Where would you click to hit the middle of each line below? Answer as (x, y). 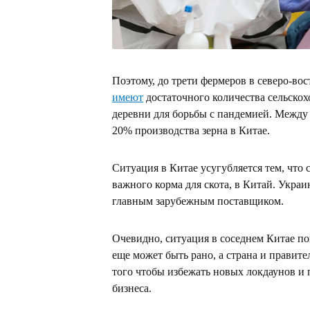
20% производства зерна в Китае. (191, 130)
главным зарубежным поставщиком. (198, 201)
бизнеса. (132, 288)
